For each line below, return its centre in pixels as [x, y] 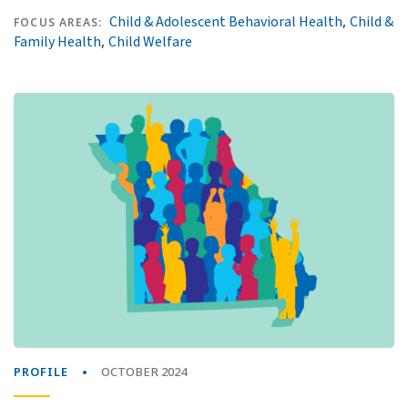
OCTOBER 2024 [144, 372]
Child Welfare [150, 41]
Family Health [57, 41]
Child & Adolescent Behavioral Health [226, 21]
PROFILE [41, 372]
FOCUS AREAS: [58, 22]
